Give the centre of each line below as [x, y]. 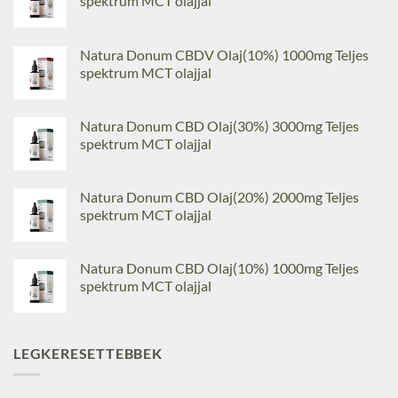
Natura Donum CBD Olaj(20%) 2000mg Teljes [219, 196]
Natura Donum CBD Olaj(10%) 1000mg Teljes [219, 267]
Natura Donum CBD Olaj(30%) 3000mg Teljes [219, 125]
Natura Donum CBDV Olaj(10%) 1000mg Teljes [224, 54]
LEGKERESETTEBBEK [88, 353]
